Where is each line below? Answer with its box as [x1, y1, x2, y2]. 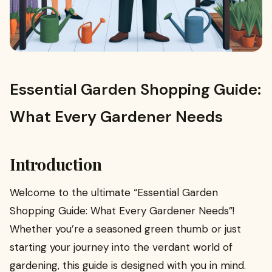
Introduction [10, 152, 102, 175]
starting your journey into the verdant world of [10, 240, 233, 254]
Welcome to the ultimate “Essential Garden [10, 185, 218, 199]
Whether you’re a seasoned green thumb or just [10, 222, 241, 236]
